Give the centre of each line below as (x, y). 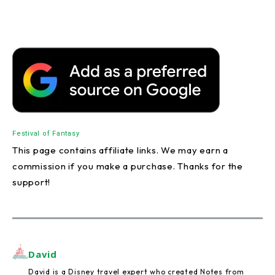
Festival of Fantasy (46, 134)
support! (31, 182)
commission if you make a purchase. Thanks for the (128, 166)
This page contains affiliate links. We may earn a (120, 150)
